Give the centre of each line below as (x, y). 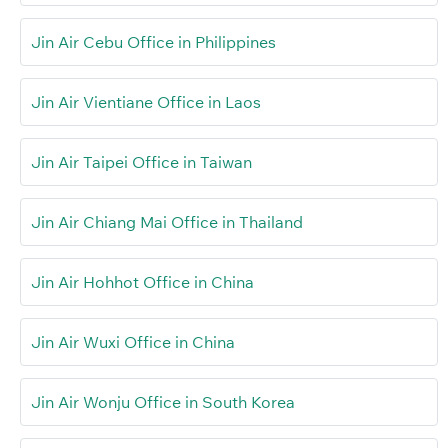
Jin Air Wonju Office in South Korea (163, 401)
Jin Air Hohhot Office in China (142, 281)
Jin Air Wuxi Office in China (133, 341)
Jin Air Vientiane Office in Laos (146, 101)
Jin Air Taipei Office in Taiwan (141, 161)
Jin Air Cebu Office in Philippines (153, 41)
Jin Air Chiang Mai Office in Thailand (167, 221)
